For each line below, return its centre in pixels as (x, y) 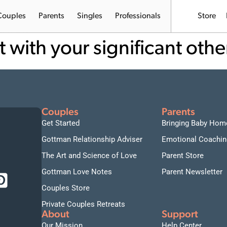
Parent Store (183, 156)
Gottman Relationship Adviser (92, 139)
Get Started (60, 123)
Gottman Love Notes (77, 172)
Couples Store (65, 188)
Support (180, 215)
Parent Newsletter (192, 172)
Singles (90, 16)
